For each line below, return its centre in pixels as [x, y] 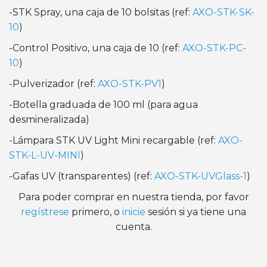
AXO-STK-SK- [223, 12]
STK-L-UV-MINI [45, 155]
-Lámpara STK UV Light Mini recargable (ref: [114, 140]
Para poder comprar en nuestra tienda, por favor [133, 197]
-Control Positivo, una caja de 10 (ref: [96, 48]
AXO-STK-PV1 [130, 84]
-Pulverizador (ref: [53, 84]
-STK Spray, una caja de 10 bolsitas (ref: [101, 12]
